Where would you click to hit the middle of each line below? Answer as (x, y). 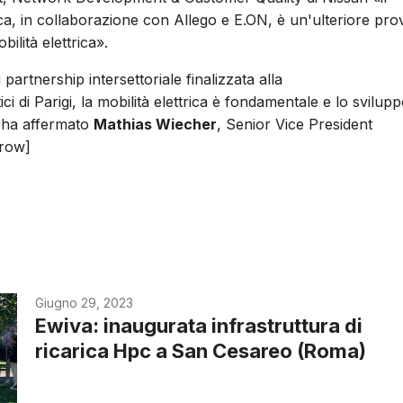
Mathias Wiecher (155, 125)
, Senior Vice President (295, 125)
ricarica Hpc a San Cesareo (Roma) (201, 351)
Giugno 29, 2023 (85, 303)
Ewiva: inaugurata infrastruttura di (199, 326)
